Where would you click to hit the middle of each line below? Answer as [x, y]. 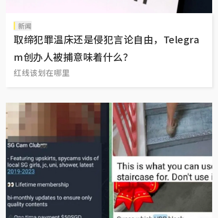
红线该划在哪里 [42, 72]
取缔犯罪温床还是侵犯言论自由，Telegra [107, 39]
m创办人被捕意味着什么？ [73, 56]
